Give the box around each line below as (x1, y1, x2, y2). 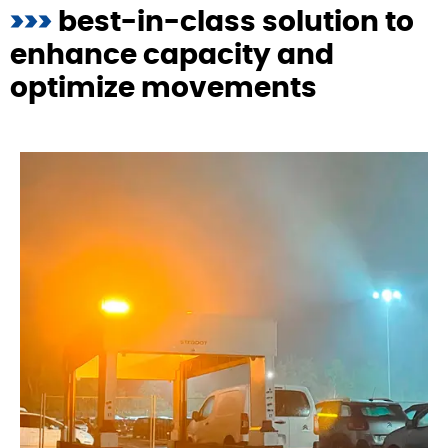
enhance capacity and (10, 41, 334, 70)
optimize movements (10, 74, 317, 103)
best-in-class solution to (52, 8, 414, 37)
